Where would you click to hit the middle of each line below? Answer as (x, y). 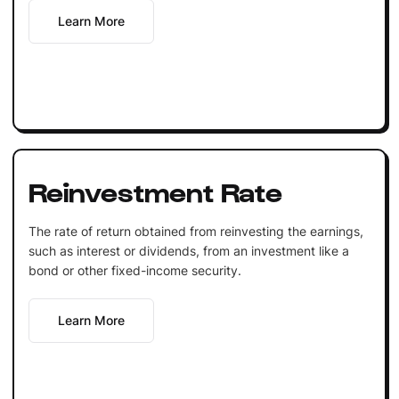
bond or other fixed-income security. (134, 270)
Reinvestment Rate (155, 190)
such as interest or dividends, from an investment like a (188, 250)
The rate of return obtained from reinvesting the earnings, (195, 231)
